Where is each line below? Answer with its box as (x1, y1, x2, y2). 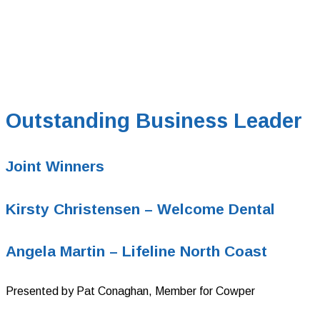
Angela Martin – (6, 242, 122, 259)
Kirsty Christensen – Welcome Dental (6, 200, 275, 217)
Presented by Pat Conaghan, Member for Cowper (6, 284, 255, 297)
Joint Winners (6, 158, 104, 175)
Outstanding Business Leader (6, 109, 302, 133)
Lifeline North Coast (122, 242, 267, 259)
